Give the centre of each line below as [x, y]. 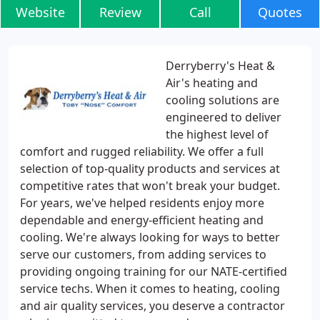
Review [120, 12]
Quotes [280, 12]
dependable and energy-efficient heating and [142, 220]
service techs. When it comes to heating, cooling [150, 289]
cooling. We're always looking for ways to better [150, 237]
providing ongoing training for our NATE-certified [154, 271]
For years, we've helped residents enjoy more [142, 203]
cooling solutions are [222, 100]
